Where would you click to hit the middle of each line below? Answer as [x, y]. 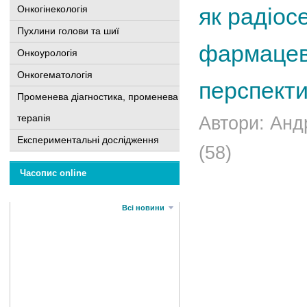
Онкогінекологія [52, 9]
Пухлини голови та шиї [68, 31]
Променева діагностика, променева [98, 97]
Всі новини [143, 208]
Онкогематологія [55, 75]
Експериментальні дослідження [88, 140]
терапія [34, 118]
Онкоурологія [47, 53]
